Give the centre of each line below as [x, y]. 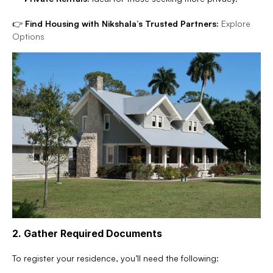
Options [28, 36]
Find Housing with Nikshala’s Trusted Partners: [122, 23]
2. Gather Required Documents [87, 233]
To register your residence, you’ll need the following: [115, 258]
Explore [236, 23]
